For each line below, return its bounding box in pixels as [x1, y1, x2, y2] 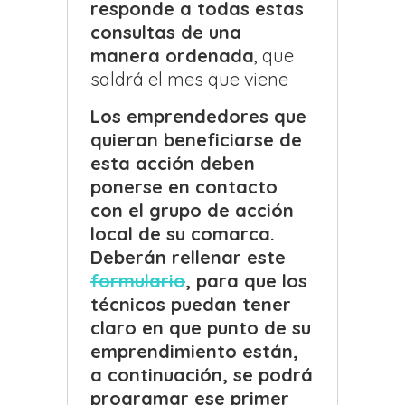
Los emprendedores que [90, 105, 306, 128]
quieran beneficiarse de [90, 128, 302, 152]
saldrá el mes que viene [90, 68, 288, 91]
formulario [90, 269, 185, 293]
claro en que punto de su [90, 316, 311, 340]
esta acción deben [90, 152, 255, 175]
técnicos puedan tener [90, 293, 291, 316]
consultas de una [90, 21, 241, 44]
